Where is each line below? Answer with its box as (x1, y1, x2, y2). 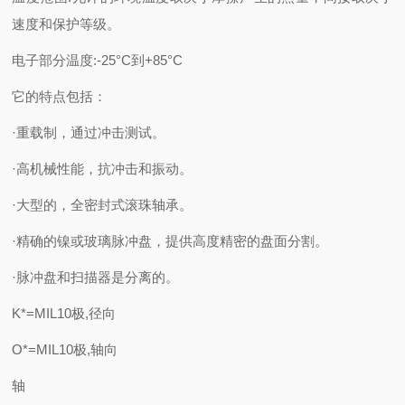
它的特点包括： (12, 89, 108, 104)
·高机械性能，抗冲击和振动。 (12, 161, 193, 176)
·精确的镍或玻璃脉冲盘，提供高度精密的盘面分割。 (12, 233, 329, 249)
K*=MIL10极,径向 (12, 306, 117, 321)
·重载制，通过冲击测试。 (12, 125, 166, 140)
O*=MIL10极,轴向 (12, 342, 118, 357)
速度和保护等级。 (12, 16, 121, 32)
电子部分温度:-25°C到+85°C (12, 52, 184, 68)
